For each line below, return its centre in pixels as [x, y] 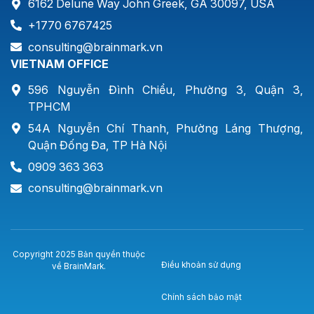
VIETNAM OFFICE [60, 63]
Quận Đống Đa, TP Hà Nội [98, 145]
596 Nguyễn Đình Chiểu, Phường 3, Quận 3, [166, 90]
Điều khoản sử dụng [201, 265]
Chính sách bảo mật [201, 298]
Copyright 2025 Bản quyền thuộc [78, 255]
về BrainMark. [78, 267]
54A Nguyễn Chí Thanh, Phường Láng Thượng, [166, 128]
